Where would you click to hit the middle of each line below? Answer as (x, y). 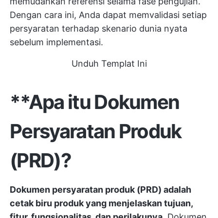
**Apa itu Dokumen (95, 102)
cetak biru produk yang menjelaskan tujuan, (101, 203)
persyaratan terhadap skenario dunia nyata (99, 29)
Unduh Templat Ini (109, 64)
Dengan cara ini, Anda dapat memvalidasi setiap (108, 15)
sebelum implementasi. (56, 42)
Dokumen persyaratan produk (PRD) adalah (100, 190)
